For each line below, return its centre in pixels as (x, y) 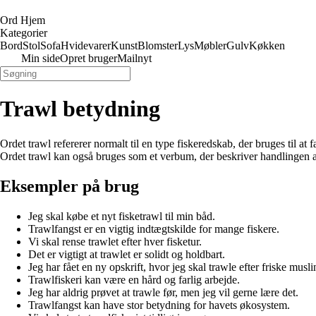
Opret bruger (89, 58)
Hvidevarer (86, 45)
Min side (41, 58)
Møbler (210, 45)
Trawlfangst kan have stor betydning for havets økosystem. (159, 305)
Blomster (158, 45)
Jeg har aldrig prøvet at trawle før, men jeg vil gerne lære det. (163, 292)
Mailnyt (134, 58)
